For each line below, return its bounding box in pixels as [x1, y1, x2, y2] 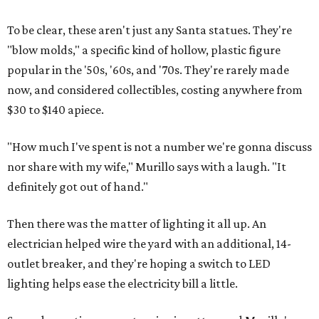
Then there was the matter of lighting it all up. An [7, 216, 266, 231]
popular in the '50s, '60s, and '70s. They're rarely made [7, 63, 289, 78]
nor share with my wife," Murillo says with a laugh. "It [7, 159, 286, 174]
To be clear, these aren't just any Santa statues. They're [7, 23, 292, 38]
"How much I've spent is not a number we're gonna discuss [7, 140, 312, 155]
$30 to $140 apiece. [7, 103, 104, 117]
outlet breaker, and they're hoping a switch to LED [7, 256, 271, 271]
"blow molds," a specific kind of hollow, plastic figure [7, 43, 281, 58]
